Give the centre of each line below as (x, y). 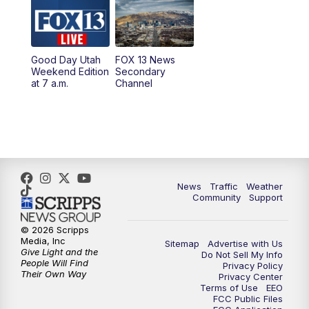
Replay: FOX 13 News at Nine (220, 51)
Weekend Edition (70, 72)
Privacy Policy (253, 266)
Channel (133, 83)
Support (266, 198)
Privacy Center (251, 277)
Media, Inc (43, 241)
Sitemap (182, 244)
